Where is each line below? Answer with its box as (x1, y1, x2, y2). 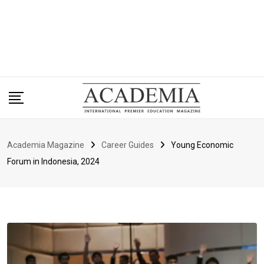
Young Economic (171, 140, 233, 150)
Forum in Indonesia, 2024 (7, 157, 100, 167)
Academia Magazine (7, 140, 84, 150)
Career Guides (101, 140, 154, 150)
